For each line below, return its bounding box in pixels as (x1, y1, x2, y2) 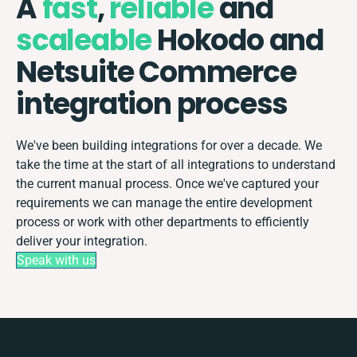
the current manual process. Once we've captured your (16, 175, 319, 191)
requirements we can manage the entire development (16, 194, 312, 210)
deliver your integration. (16, 233, 147, 249)
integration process (16, 83, 288, 124)
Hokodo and (151, 19, 324, 61)
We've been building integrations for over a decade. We (16, 137, 322, 153)
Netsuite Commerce (16, 51, 296, 92)
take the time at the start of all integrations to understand (16, 156, 335, 172)
